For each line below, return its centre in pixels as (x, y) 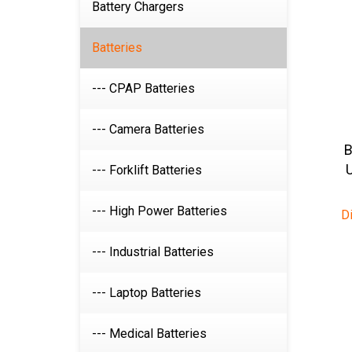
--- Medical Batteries (149, 334)
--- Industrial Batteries (153, 252)
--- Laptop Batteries (147, 293)
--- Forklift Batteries (147, 170)
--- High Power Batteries (159, 211)
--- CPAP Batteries (143, 88)
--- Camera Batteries (148, 129)
